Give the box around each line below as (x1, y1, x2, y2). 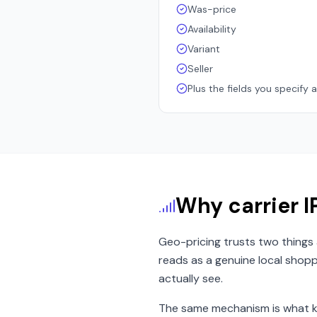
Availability (188, 23, 236, 35)
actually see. (158, 271, 223, 286)
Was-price (188, 3, 236, 16)
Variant (188, 42, 220, 55)
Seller (188, 62, 213, 75)
